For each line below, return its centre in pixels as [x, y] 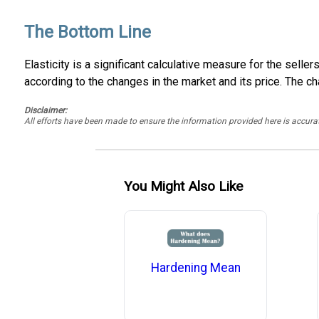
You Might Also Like [184, 186]
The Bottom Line [87, 32]
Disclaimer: [45, 111]
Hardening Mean [195, 267]
